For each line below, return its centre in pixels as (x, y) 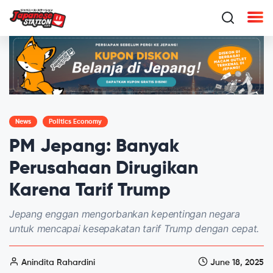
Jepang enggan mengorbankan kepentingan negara (125, 214)
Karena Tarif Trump (90, 190)
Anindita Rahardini (57, 262)
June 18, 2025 (236, 262)
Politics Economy (75, 121)
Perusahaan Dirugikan (104, 168)
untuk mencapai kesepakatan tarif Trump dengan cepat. (134, 228)
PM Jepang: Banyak (94, 147)
